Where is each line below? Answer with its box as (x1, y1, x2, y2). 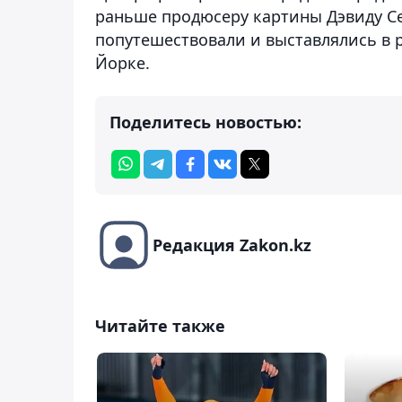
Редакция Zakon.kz (153, 233, 311, 256)
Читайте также (95, 314, 225, 336)
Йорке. (95, 51, 150, 74)
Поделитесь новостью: (109, 110, 301, 133)
